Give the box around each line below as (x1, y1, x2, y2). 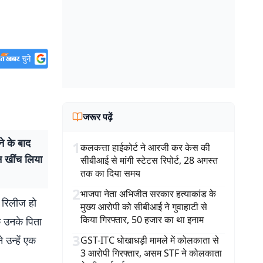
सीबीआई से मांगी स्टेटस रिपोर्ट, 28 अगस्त (80, 154, 218, 167)
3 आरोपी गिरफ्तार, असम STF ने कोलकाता (80, 247, 222, 259)
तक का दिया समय (80, 167, 140, 180)
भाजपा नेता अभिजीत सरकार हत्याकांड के (80, 187, 216, 200)
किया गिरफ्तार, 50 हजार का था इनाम (80, 213, 204, 226)
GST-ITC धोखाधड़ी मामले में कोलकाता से (80, 234, 219, 247)
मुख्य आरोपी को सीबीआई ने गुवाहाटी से (80, 200, 207, 213)
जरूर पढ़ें (83, 110, 113, 123)
